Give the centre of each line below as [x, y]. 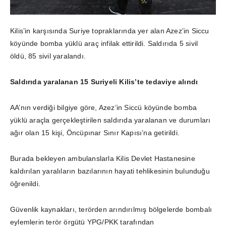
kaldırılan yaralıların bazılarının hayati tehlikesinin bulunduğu [110, 171]
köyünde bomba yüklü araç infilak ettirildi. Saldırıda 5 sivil [104, 43]
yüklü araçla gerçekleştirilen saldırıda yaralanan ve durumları [110, 120]
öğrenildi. [25, 183]
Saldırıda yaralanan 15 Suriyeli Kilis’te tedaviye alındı [104, 81]
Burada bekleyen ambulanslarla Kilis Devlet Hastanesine [103, 158]
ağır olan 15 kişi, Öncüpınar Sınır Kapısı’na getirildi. [95, 132]
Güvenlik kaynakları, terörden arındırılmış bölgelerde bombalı [111, 209]
